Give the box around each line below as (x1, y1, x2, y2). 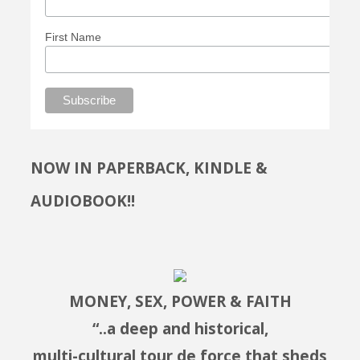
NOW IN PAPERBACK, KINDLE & (30, 157, 268, 178)
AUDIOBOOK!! (30, 190, 135, 211)
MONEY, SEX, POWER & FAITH (68, 290, 292, 312)
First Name (44, 31, 101, 44)
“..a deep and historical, (92, 317, 268, 339)
